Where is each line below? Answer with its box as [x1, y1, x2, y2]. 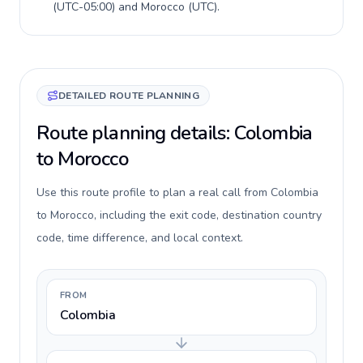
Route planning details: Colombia [36, 120, 313, 146]
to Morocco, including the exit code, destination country [36, 207, 322, 223]
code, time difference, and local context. [36, 230, 243, 246]
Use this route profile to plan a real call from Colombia [36, 185, 318, 200]
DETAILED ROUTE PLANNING [58, 89, 199, 102]
